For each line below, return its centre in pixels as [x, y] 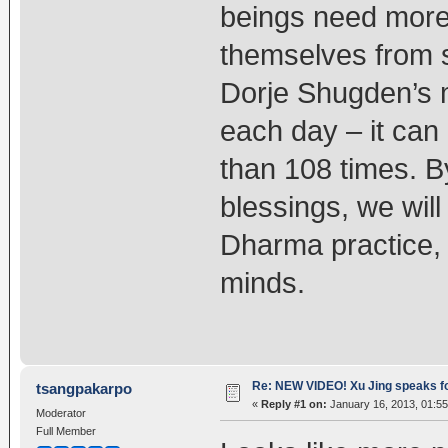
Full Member [65, 430]
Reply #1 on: [293, 403]
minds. [262, 283]
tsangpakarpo [84, 388]
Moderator [60, 412]
